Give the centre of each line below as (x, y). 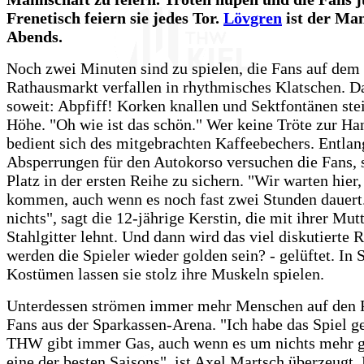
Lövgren (253, 17)
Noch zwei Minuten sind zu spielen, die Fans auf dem (183, 68)
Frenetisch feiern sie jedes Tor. (115, 17)
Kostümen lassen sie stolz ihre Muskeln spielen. (165, 273)
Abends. (35, 36)
